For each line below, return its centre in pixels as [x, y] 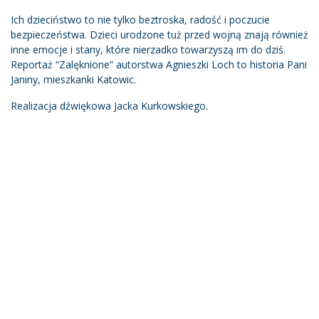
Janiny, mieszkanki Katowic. [73, 79]
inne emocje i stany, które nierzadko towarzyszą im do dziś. [148, 49]
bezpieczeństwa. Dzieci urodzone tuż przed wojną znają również [159, 34]
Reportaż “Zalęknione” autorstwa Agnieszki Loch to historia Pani [159, 64]
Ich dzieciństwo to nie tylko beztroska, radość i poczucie [140, 19]
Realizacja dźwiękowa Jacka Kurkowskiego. [109, 105]
